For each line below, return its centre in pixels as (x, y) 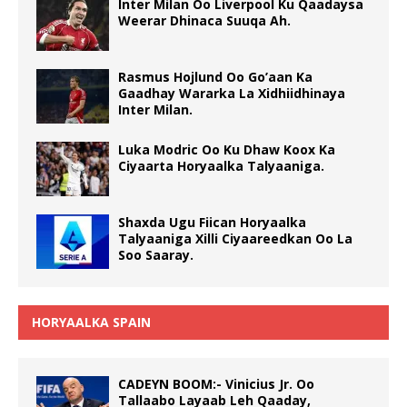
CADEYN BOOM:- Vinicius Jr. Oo (216, 383)
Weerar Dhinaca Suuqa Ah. (204, 20)
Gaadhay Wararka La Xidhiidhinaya (232, 93)
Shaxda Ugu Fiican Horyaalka (212, 222)
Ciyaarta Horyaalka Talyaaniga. (221, 165)
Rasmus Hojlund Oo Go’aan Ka (215, 76)
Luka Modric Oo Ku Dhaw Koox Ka (227, 149)
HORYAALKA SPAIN (91, 322)
